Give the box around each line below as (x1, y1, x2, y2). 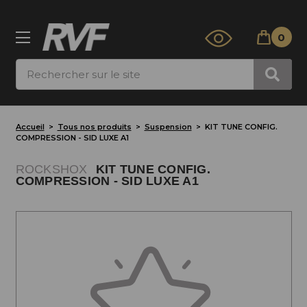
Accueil (15, 122, 45, 132)
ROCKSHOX (15, 162, 88, 177)
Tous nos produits (57, 122, 132, 132)
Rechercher (15, 60, 78, 73)
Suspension (144, 122, 192, 132)
